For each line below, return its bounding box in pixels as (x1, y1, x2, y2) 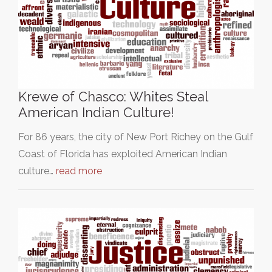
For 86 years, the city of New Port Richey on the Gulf (18, 131, 253, 143)
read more (56, 165, 102, 177)
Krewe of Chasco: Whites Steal (18, 89, 208, 104)
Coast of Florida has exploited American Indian (18, 148, 227, 160)
